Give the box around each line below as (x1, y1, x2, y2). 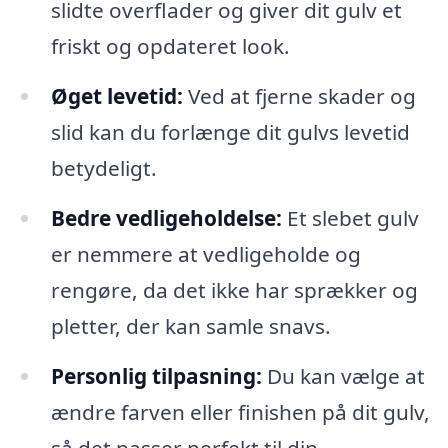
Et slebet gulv (281, 204, 419, 233)
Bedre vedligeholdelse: (50, 204, 282, 233)
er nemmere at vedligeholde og (50, 240, 361, 269)
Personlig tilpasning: (50, 361, 262, 390)
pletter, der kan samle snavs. (50, 312, 331, 341)
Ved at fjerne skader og (182, 82, 416, 111)
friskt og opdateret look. (50, 32, 290, 61)
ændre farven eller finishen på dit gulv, (50, 397, 430, 426)
